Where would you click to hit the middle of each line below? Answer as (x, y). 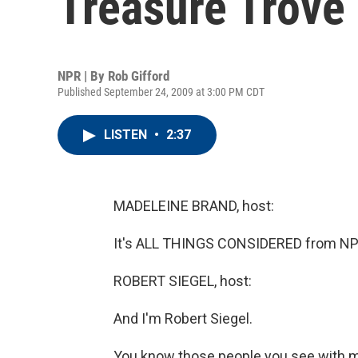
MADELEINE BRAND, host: (194, 206)
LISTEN (127, 135)
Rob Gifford (139, 76)
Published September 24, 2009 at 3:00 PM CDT (161, 92)
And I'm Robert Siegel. (183, 318)
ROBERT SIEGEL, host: (183, 281)
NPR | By (83, 76)
